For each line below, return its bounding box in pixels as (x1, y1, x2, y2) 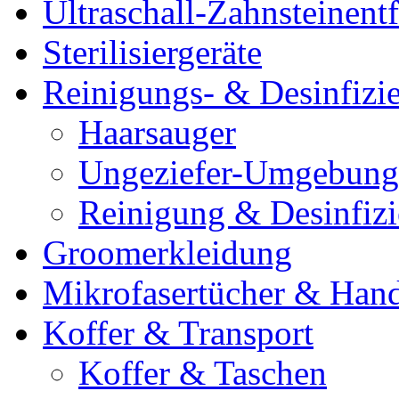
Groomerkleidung (43, 233, 292, 273)
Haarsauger (78, 113, 236, 152)
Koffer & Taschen (78, 354, 327, 393)
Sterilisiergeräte (43, 33, 262, 72)
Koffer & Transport (43, 313, 313, 353)
